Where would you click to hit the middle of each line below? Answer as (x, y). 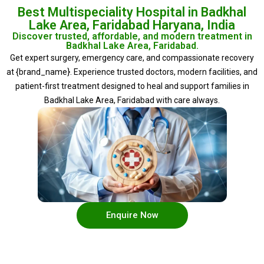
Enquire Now (132, 215)
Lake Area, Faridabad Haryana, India (132, 25)
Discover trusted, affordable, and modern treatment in (132, 36)
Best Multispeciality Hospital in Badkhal (132, 12)
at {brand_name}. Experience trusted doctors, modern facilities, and (132, 72)
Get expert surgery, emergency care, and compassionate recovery (132, 58)
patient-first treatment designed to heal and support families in (132, 86)
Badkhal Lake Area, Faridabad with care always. (132, 100)
